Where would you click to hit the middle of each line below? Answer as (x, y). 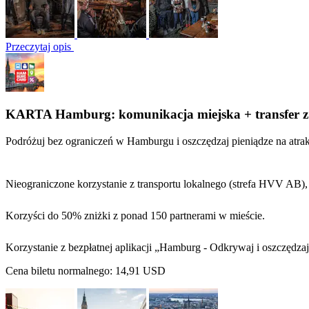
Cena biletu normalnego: (60, 271)
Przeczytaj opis (40, 46)
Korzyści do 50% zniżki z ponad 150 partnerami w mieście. (135, 216)
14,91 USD (140, 271)
